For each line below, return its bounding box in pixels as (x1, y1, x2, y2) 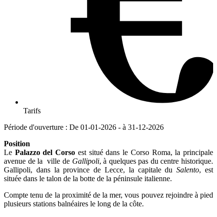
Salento (176, 165, 200, 174)
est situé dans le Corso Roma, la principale (75, 148, 214, 156)
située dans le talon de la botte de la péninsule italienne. (4, 174, 172, 183)
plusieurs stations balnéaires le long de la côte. (4, 199, 144, 208)
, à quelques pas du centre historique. (99, 156, 213, 165)
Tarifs (23, 106, 41, 115)
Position (4, 139, 30, 148)
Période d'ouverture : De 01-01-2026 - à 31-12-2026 (4, 123, 164, 131)
